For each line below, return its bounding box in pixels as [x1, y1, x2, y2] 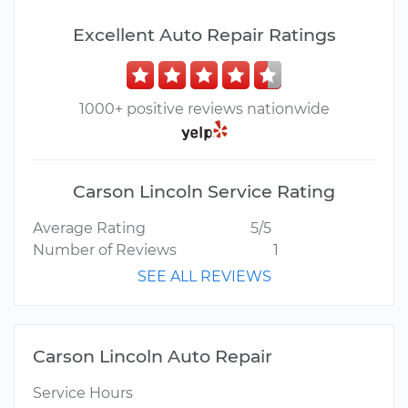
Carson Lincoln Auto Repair [33, 345, 272, 368]
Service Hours [33, 384, 133, 403]
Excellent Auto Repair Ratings [72, 24, 336, 46]
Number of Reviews [33, 241, 177, 260]
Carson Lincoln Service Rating [73, 180, 335, 203]
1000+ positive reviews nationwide [78, 100, 330, 117]
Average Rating [33, 219, 146, 238]
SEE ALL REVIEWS [137, 268, 271, 286]
